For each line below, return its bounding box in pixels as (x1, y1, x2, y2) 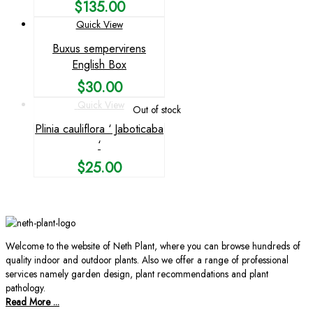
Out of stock (132, 102, 181, 117)
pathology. (6, 281, 45, 296)
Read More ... (6, 295, 59, 310)
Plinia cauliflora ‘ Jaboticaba (35, 121, 163, 138)
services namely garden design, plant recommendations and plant (6, 267, 268, 282)
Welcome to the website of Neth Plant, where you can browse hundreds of (6, 239, 300, 254)
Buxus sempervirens (52, 40, 146, 57)
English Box (72, 56, 126, 73)
